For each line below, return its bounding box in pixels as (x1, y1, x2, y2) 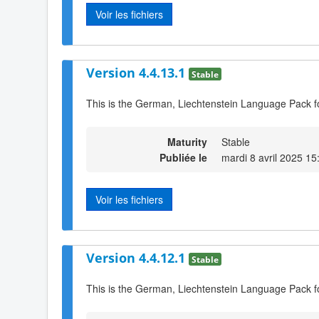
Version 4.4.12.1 (86, 249, 189, 267)
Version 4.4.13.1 (86, 63, 189, 81)
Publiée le (159, 150, 207, 164)
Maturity (167, 134, 207, 149)
